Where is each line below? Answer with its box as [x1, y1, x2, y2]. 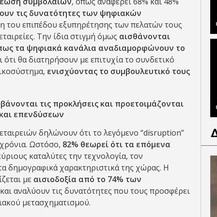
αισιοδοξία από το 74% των [33, 174, 141, 185]
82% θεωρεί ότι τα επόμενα [62, 139, 170, 150]
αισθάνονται [119, 31, 170, 42]
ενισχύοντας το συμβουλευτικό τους [47, 66, 190, 77]
